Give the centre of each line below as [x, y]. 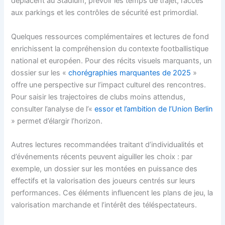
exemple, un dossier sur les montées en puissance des [104, 168]
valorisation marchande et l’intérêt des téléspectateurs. [104, 205]
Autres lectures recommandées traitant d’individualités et [107, 144]
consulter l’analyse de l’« [53, 109]
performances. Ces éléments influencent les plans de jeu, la [112, 193]
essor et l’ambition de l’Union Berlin [154, 109]
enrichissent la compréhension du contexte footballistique [110, 48]
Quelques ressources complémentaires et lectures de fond [110, 36]
